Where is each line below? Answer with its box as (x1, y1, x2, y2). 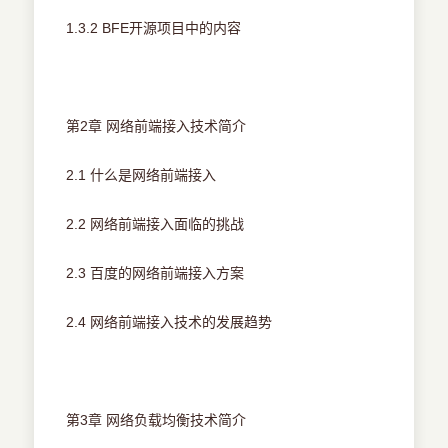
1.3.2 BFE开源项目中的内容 (66, 20, 242, 37)
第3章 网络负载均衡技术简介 (66, 412, 247, 429)
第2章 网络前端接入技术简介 (66, 118, 247, 135)
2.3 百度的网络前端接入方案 (66, 265, 245, 282)
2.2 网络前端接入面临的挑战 (66, 216, 245, 233)
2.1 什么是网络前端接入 (66, 167, 217, 184)
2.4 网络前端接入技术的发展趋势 (66, 314, 273, 331)
